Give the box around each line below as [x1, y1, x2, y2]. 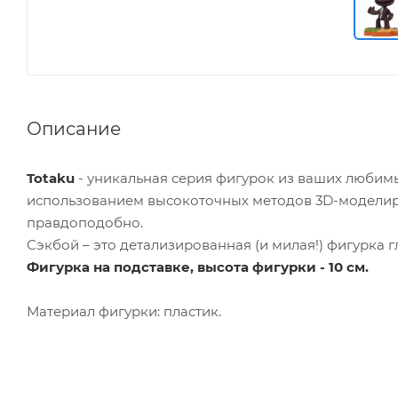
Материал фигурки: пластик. [27, 302, 221, 320]
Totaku [27, 169, 75, 187]
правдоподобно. [27, 213, 147, 231]
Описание [27, 117, 121, 139]
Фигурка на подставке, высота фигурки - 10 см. [27, 258, 369, 275]
